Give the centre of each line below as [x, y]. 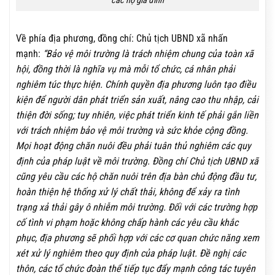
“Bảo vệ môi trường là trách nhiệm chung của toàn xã [148, 53]
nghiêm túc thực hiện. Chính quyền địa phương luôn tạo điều [136, 84]
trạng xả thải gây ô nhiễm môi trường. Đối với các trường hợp [137, 207]
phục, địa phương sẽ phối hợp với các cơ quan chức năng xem [137, 238]
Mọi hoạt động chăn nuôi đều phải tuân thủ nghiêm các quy [134, 145]
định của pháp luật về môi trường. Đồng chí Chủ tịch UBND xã [137, 161]
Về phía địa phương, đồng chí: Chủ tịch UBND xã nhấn [122, 38]
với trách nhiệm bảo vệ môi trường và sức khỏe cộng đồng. [132, 130]
